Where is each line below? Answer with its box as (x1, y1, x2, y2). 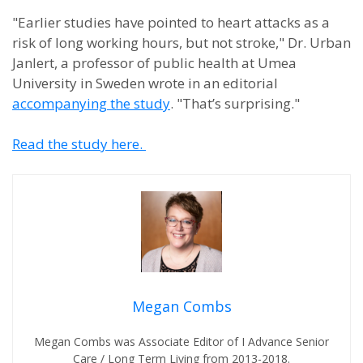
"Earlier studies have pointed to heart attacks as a (12, 13, 330, 32)
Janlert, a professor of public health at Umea (12, 53, 297, 72)
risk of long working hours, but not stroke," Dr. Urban (12, 33, 351, 52)
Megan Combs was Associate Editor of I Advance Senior (34, 334, 329, 349)
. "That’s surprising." (170, 94, 300, 113)
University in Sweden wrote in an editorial (12, 74, 278, 92)
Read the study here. (12, 135, 146, 153)
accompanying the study (12, 94, 170, 113)
